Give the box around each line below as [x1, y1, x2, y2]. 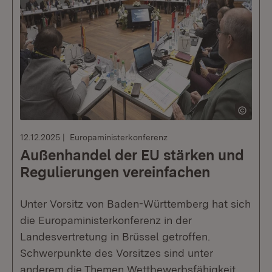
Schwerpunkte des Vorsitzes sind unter [20, 246, 213, 259]
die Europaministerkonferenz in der [20, 214, 192, 226]
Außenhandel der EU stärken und [20, 146, 244, 164]
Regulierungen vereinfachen [20, 163, 210, 181]
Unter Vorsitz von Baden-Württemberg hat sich [20, 197, 251, 210]
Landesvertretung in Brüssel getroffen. [20, 230, 210, 243]
